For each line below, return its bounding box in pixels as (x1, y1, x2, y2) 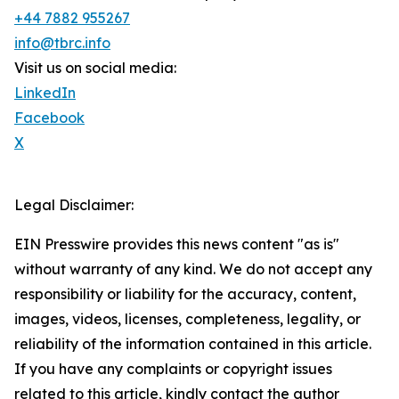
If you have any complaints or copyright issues (14, 360, 332, 379)
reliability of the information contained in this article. (14, 335, 371, 354)
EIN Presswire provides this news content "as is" (14, 235, 339, 254)
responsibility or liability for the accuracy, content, (14, 285, 356, 304)
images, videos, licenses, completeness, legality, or (14, 310, 361, 329)
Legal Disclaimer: (14, 196, 134, 215)
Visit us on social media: (14, 59, 176, 77)
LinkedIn (14, 84, 76, 102)
